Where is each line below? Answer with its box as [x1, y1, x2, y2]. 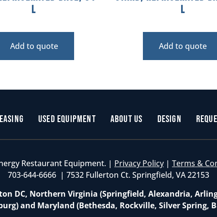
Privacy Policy [114, 158, 164, 169]
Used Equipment [38, 113, 96, 125]
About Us [110, 113, 143, 125]
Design [157, 113, 182, 125]
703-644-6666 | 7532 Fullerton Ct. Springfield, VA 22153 [8, 170, 209, 181]
